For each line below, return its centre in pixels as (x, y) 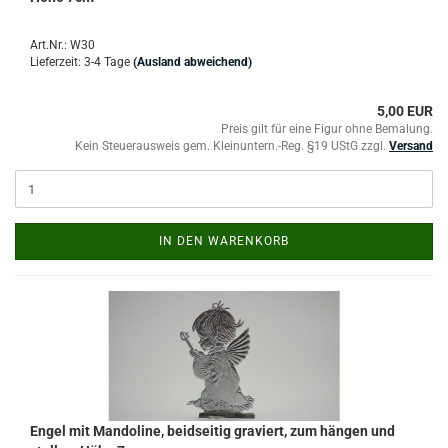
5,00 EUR (405, 111)
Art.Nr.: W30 (62, 45)
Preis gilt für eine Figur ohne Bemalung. (327, 129)
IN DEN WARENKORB (224, 241)
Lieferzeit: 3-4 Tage (80, 62)
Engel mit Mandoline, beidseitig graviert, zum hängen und (212, 431)
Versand (411, 146)
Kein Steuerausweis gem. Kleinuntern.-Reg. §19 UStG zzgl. (232, 146)
